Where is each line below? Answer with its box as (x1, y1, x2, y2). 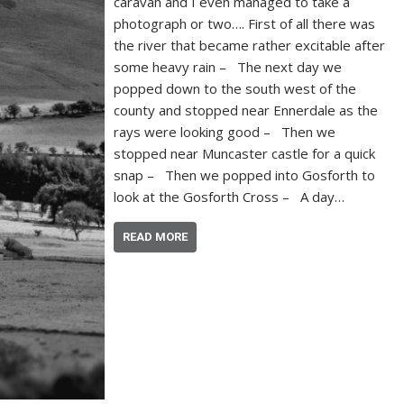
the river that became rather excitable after (114, 36, 386, 54)
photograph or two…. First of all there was (114, 14, 376, 32)
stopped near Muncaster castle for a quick (114, 144, 376, 162)
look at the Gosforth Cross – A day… (114, 188, 345, 206)
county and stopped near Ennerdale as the (114, 101, 379, 119)
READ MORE (123, 230, 188, 243)
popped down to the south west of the (114, 79, 357, 97)
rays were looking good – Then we (114, 123, 336, 141)
